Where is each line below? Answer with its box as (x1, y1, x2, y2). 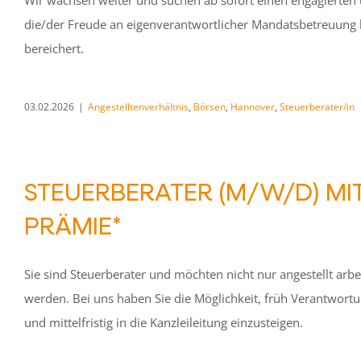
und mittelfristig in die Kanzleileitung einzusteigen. (24, 314, 303, 330)
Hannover (230, 100, 275, 114)
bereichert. (24, 40, 84, 56)
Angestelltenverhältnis (88, 100, 189, 114)
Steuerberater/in (280, 100, 355, 114)
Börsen (193, 100, 226, 114)
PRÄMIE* (24, 209, 122, 241)
